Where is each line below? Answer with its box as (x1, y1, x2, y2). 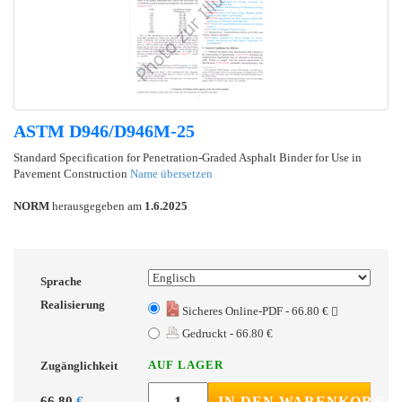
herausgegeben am (49, 198, 144, 213)
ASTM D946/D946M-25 (13, 120, 195, 141)
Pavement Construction (13, 166, 130, 180)
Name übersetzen (130, 166, 213, 180)
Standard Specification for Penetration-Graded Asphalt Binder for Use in (13, 150, 362, 164)
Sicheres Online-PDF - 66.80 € (179, 303, 331, 318)
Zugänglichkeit (40, 358, 118, 372)
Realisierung (40, 297, 105, 311)
